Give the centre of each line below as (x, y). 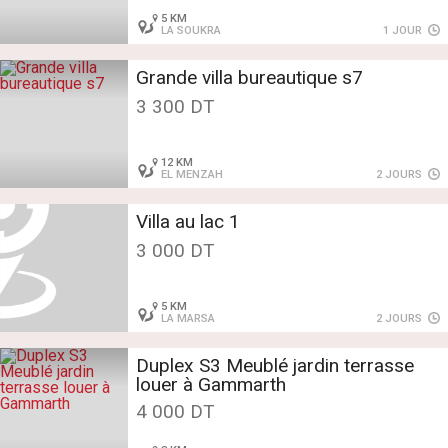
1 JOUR (404, 31)
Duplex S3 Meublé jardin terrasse (275, 366)
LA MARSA (188, 319)
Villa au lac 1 (188, 222)
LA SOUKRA (191, 31)
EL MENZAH (192, 175)
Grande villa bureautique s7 (249, 78)
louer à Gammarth (211, 385)
